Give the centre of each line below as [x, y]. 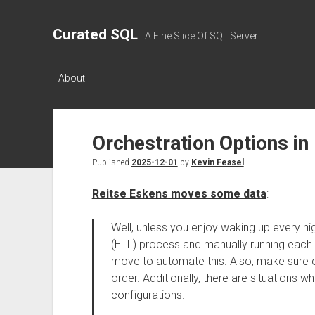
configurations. [148, 295]
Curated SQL [95, 34]
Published [111, 162]
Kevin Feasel [217, 162]
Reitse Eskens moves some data [179, 194]
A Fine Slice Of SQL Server [201, 36]
